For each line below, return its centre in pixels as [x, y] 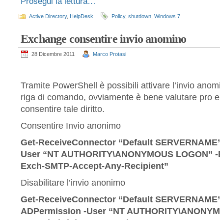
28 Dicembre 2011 [53, 54]
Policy [118, 16]
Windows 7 [167, 16]
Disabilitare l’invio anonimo [73, 183]
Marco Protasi [110, 54]
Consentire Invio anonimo [71, 126]
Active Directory [48, 16]
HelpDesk [82, 16]
